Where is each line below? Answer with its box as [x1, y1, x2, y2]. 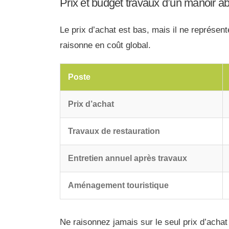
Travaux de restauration [68, 126, 160, 135]
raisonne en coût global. [60, 40, 151, 50]
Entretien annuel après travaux [68, 153, 187, 163]
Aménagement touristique [68, 180, 169, 190]
